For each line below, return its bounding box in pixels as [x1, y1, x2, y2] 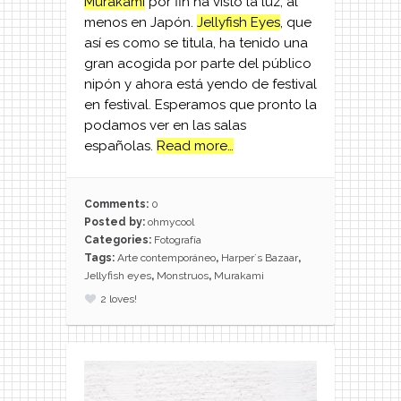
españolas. [84, 138, 157, 155]
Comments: [84, 197, 151, 210]
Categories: [84, 233, 154, 246]
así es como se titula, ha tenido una [84, 35, 308, 52]
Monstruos [157, 269, 209, 282]
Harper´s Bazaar [221, 251, 298, 264]
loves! [109, 292, 137, 305]
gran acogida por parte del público [84, 55, 311, 73]
